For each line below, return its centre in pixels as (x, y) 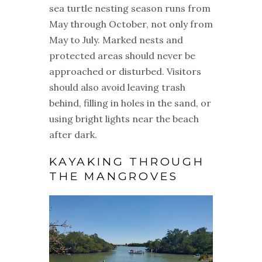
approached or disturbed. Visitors (125, 72)
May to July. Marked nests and (116, 40)
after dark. (73, 135)
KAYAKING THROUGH (127, 162)
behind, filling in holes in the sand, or (130, 103)
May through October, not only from (131, 24)
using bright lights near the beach (124, 119)
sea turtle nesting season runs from (130, 8)
